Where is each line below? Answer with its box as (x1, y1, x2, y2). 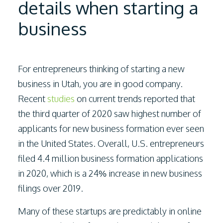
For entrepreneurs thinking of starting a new (18, 63, 185, 74)
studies (47, 93, 75, 104)
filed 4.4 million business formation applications (18, 153, 203, 164)
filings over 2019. (18, 183, 83, 194)
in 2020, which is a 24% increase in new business (18, 168, 202, 179)
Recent (18, 93, 47, 104)
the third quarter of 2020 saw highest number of (18, 108, 201, 119)
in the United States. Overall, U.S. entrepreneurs (18, 138, 204, 149)
